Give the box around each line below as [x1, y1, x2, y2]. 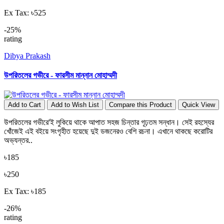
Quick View [182, 101, 215, 109]
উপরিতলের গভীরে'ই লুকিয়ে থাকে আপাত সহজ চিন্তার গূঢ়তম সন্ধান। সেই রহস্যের [4, 118, 214, 127]
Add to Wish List [51, 101, 99, 109]
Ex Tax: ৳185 [4, 187, 46, 196]
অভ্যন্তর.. [4, 136, 32, 145]
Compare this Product [109, 101, 172, 109]
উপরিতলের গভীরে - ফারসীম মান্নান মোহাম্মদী [4, 70, 117, 79]
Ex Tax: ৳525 [4, 8, 46, 17]
